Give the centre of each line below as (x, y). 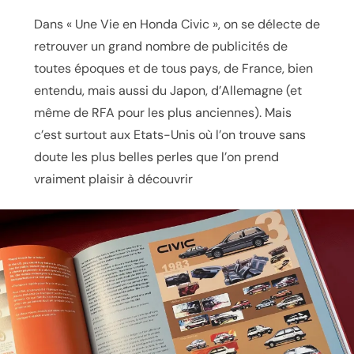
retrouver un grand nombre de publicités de (160, 46)
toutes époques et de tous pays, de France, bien (173, 68)
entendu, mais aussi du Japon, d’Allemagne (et (168, 90)
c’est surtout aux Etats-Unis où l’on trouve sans (169, 134)
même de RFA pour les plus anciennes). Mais (162, 112)
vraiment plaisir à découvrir (113, 179)
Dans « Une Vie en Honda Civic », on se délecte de (177, 24)
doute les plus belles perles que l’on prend (156, 156)
